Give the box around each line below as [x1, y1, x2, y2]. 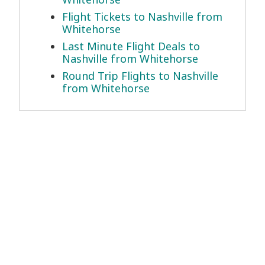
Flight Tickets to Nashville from [62, 9, 222, 24]
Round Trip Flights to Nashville [62, 69, 218, 83]
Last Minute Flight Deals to [62, 39, 200, 54]
